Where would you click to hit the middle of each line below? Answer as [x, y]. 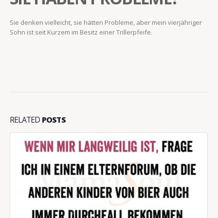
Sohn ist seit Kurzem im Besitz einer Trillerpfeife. [81, 32]
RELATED [26, 119]
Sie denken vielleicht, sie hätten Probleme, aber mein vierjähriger [106, 23]
